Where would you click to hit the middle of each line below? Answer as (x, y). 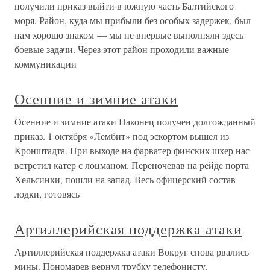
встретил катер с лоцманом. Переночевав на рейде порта (132, 165)
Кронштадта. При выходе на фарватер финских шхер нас (132, 150)
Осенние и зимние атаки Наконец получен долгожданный (135, 121)
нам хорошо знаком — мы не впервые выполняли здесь (129, 35)
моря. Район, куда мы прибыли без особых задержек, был (133, 20)
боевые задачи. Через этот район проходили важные (122, 49)
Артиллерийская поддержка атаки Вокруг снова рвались (132, 252)
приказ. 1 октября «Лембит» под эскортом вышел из (122, 136)
